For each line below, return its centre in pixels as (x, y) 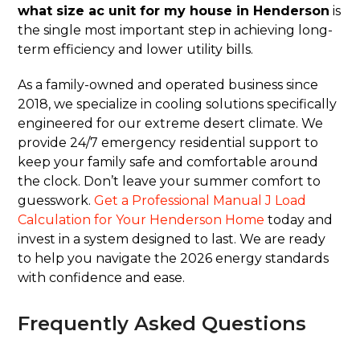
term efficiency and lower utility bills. (136, 50)
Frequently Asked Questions (162, 324)
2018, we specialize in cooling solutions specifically (178, 104)
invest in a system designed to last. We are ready (172, 239)
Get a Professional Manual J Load (200, 201)
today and (299, 220)
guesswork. (56, 201)
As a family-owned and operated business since (168, 85)
